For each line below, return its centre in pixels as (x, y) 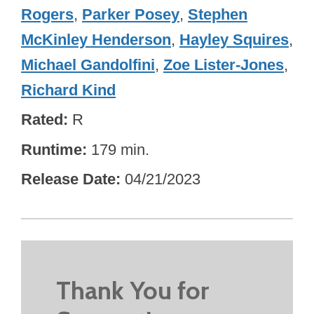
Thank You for (132, 290)
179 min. (120, 149)
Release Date (68, 179)
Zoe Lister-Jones (224, 64)
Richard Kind (68, 90)
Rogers (47, 14)
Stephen (218, 14)
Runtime (52, 149)
